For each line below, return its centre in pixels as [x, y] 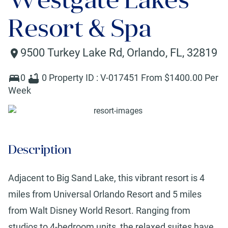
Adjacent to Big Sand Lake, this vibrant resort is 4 [106, 178]
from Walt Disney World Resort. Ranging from [99, 211]
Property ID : [75, 78]
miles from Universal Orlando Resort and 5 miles [105, 194]
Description [40, 150]
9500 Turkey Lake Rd [71, 53]
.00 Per [204, 78]
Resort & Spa [80, 28]
